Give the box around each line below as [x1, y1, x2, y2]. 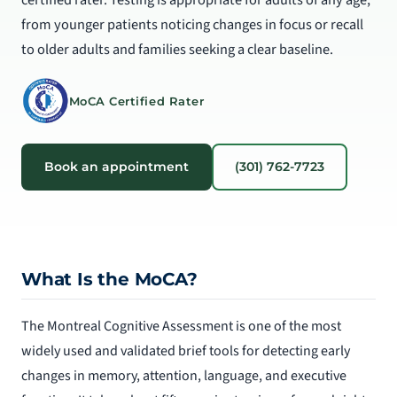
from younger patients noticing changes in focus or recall [21, 13, 363, 35]
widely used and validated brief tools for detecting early [21, 340, 350, 361]
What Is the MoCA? [21, 268, 198, 290]
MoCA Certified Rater [68, 93, 205, 108]
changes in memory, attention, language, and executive [21, 365, 346, 385]
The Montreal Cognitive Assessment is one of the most [21, 315, 341, 336]
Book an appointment [44, 158, 189, 175]
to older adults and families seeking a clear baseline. [21, 38, 333, 60]
